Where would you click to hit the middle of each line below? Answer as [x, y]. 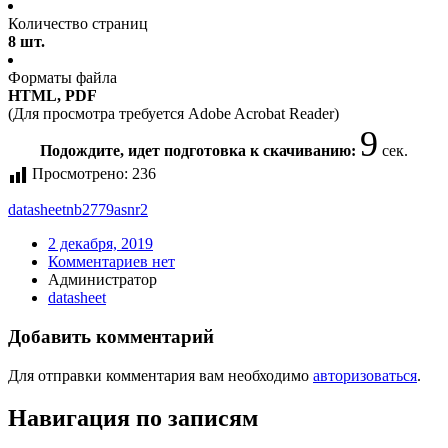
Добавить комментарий [111, 337]
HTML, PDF [52, 96]
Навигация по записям [133, 417]
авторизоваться [365, 375]
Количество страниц [78, 24]
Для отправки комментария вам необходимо [160, 375]
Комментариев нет [111, 262]
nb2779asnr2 [107, 210]
